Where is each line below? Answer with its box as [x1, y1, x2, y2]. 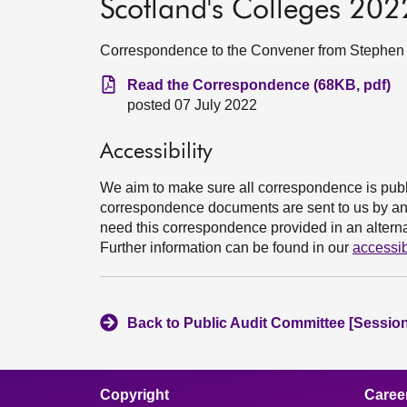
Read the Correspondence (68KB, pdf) [127, 77, 391, 93]
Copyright [100, 387, 169, 402]
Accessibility [100, 141, 213, 163]
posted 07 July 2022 [127, 97, 257, 113]
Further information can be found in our [100, 240, 352, 255]
